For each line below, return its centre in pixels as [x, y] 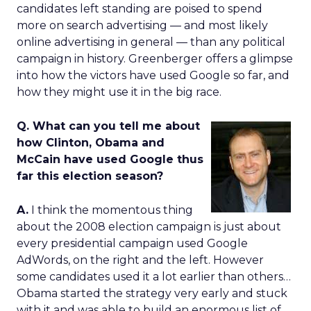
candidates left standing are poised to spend [140, 9]
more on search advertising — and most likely [142, 25]
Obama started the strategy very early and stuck [152, 293]
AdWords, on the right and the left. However [140, 260]
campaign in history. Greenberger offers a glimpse [155, 59]
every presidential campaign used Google [132, 243]
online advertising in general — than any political [151, 42]
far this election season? [90, 176]
